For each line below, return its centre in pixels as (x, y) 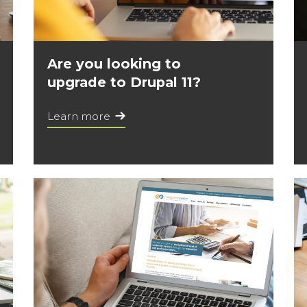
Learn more (79, 116)
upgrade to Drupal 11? (124, 82)
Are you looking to (114, 64)
